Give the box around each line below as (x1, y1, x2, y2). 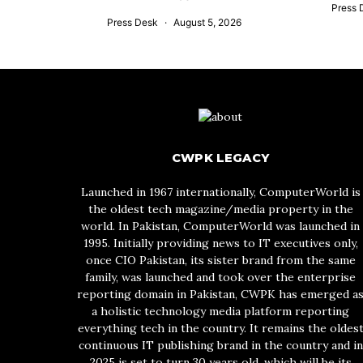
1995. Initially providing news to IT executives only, (83, 236, 358, 250)
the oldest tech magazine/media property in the (88, 202, 353, 216)
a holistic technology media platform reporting (92, 304, 349, 318)
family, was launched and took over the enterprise (85, 270, 356, 284)
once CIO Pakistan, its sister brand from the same (85, 253, 356, 267)
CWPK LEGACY (171, 151, 269, 165)
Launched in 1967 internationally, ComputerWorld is (80, 185, 361, 199)
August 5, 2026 (173, 16, 242, 28)
